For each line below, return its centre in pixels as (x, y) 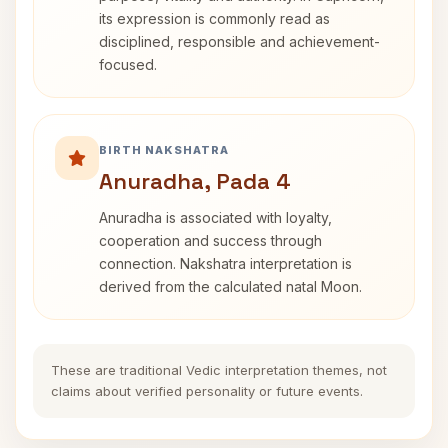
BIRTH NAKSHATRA (164, 150)
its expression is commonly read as (214, 18)
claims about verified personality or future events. (207, 391)
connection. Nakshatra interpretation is (225, 263)
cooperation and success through (210, 240)
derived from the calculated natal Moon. (230, 286)
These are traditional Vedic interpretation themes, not (219, 370)
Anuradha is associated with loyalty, (215, 217)
